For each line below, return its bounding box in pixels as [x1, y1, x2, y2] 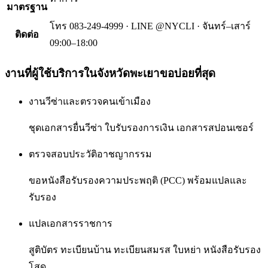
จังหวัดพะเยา [97, 67, 160, 80]
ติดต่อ [15, 29, 39, 40]
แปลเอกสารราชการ [29, 218, 112, 229]
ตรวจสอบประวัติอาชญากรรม [29, 148, 152, 159]
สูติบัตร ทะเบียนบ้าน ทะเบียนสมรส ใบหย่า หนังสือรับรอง [29, 244, 261, 255]
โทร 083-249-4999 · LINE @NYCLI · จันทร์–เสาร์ [50, 21, 251, 32]
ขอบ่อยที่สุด [160, 67, 215, 80]
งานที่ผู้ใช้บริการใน [5, 67, 97, 80]
